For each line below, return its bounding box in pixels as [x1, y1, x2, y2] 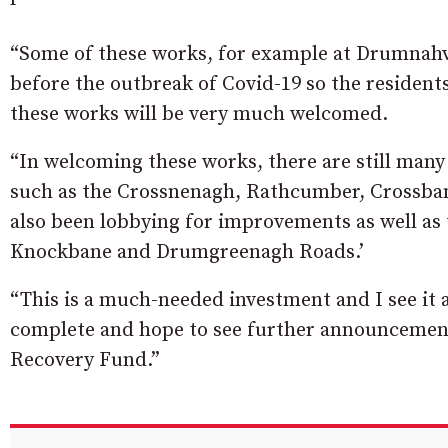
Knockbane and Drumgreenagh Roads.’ [10, 239, 364, 265]
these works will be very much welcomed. [10, 101, 388, 127]
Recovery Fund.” [10, 347, 160, 373]
